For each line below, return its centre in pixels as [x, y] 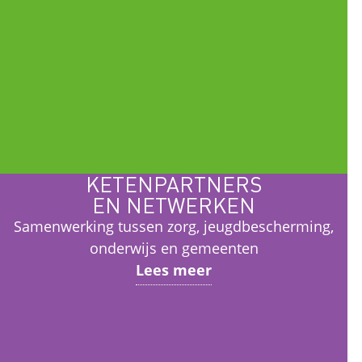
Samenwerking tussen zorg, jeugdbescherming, [174, 226]
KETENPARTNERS [174, 184]
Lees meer [174, 270]
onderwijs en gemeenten [174, 248]
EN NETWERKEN [174, 205]
